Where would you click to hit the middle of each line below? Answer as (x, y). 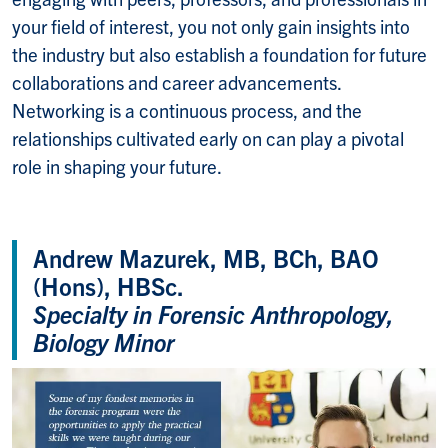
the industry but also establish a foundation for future (219, 54)
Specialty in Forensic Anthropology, (213, 314)
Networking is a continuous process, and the (187, 110)
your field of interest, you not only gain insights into (211, 26)
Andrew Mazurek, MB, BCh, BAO (206, 258)
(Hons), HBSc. (108, 286)
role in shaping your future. (118, 166)
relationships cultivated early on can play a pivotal (208, 138)
